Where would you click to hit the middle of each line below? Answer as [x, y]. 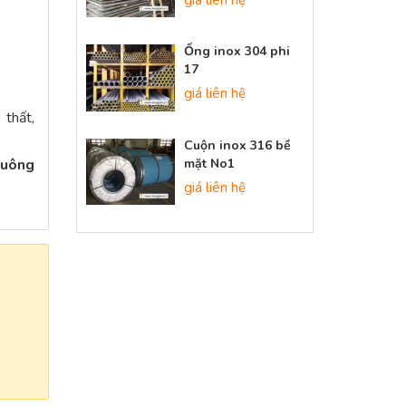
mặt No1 [209, 163]
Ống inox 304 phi [237, 52]
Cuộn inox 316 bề [237, 145]
